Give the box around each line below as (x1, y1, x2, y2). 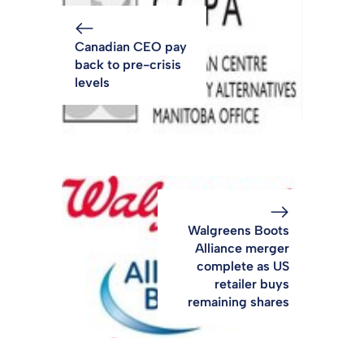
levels (75, 75, 110, 91)
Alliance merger (195, 240, 289, 257)
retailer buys (214, 276, 289, 292)
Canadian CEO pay (75, 39, 187, 55)
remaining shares (188, 294, 289, 310)
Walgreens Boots (188, 223, 289, 239)
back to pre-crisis (75, 57, 181, 73)
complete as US (197, 258, 289, 275)
